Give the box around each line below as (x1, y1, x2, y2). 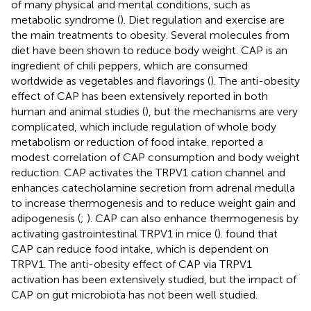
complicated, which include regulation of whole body (11, 119, 276, 133)
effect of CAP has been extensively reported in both (11, 89, 268, 103)
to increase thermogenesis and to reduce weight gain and (11, 196, 296, 210)
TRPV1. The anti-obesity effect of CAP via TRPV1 (11, 257, 252, 271)
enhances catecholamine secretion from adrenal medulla (11, 180, 295, 194)
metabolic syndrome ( (11, 12, 120, 26)
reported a (212, 135, 263, 149)
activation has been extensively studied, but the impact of (11, 272, 296, 286)
